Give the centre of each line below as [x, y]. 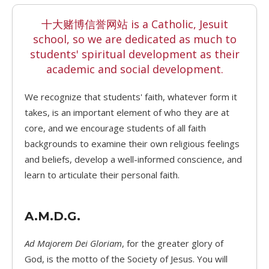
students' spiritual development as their [134, 54]
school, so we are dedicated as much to [134, 39]
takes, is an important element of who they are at [127, 113]
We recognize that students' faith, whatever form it [131, 97]
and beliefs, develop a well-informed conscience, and [133, 159]
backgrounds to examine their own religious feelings [132, 144]
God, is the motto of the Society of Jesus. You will [126, 259]
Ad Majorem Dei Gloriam [73, 243]
